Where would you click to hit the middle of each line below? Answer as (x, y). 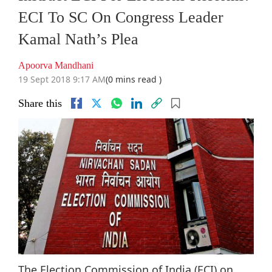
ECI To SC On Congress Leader (121, 18)
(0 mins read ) (134, 80)
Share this (40, 104)
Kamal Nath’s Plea (78, 39)
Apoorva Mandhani (56, 66)
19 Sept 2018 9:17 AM (62, 80)
